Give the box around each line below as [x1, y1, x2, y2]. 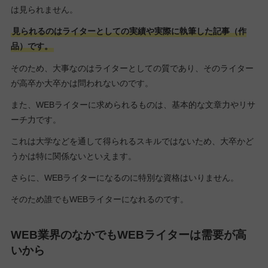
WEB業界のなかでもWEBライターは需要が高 [10, 229, 246, 242]
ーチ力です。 [10, 114, 61, 124]
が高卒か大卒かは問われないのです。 [10, 78, 153, 88]
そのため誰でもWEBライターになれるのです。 [10, 194, 188, 205]
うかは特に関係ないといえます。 [10, 151, 136, 161]
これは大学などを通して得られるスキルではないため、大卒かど [10, 136, 254, 146]
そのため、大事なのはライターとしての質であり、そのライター [10, 63, 254, 73]
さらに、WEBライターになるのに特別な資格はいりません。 [10, 173, 239, 183]
